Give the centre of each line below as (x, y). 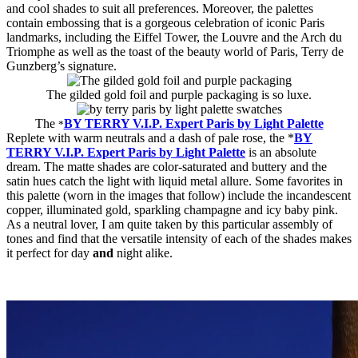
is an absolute (282, 152)
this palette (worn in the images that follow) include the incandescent (179, 195)
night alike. (145, 253)
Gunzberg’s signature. (62, 66)
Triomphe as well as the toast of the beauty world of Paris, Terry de (175, 51)
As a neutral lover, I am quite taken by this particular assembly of (169, 224)
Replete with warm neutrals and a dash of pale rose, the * (150, 137)
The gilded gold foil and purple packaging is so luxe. (179, 94)
